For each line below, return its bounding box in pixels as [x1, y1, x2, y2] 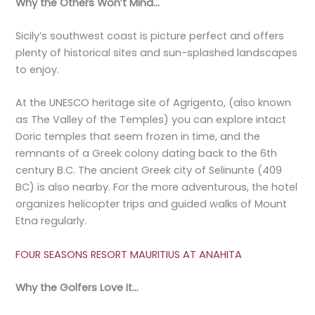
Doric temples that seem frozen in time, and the [15, 129, 261, 144]
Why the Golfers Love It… [15, 281, 139, 295]
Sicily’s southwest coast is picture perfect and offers [15, 29, 285, 43]
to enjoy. [15, 63, 60, 77]
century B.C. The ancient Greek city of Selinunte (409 [15, 163, 283, 178]
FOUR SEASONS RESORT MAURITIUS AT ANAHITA [15, 247, 243, 262]
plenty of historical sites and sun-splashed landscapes [15, 46, 298, 60]
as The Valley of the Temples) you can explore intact [15, 112, 287, 127]
